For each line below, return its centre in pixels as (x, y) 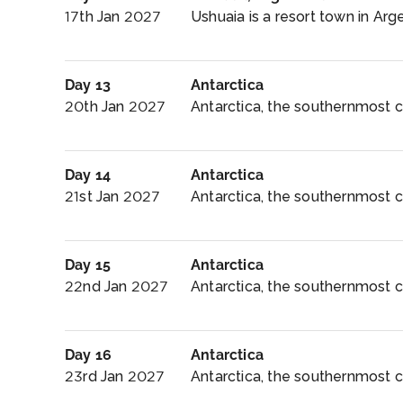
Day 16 (89, 355)
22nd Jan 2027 (117, 287)
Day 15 (88, 265)
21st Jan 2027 (113, 197)
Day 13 (88, 85)
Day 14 (88, 175)
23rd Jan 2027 (115, 376)
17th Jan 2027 (113, 17)
